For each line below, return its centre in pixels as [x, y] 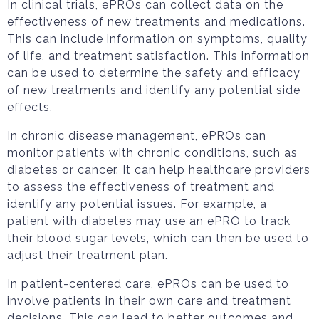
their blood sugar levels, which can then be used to [158, 238]
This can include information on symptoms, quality [157, 39]
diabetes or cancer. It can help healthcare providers [159, 170]
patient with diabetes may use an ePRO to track [149, 221]
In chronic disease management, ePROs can [137, 136]
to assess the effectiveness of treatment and [141, 187]
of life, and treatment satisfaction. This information [158, 56]
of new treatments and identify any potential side [154, 90]
